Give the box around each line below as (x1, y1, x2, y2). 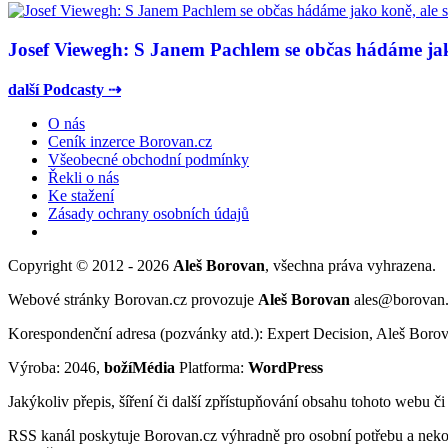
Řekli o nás (48, 168, 119, 186)
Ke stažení (48, 186, 114, 204)
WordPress (248, 358, 323, 376)
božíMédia (104, 358, 175, 376)
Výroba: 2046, (8, 358, 104, 376)
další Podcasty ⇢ (8, 80, 121, 98)
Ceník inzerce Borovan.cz (48, 132, 212, 150)
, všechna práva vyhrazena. (265, 256, 436, 274)
